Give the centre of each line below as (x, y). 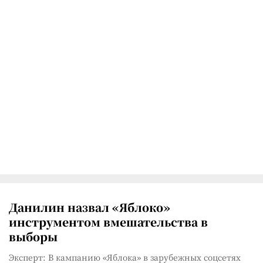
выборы (33, 236)
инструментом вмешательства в (108, 222)
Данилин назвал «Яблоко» (90, 207)
